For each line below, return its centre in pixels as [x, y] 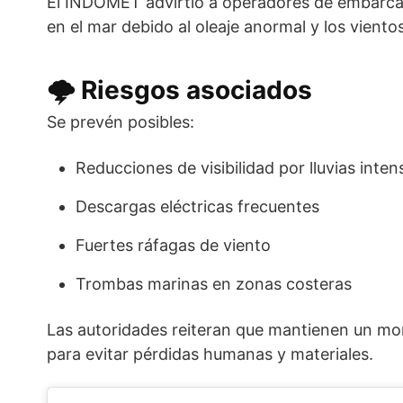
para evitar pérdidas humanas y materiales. [210, 354]
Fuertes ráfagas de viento [173, 246]
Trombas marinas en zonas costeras [214, 284]
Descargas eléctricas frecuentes [197, 207]
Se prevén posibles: [121, 122]
